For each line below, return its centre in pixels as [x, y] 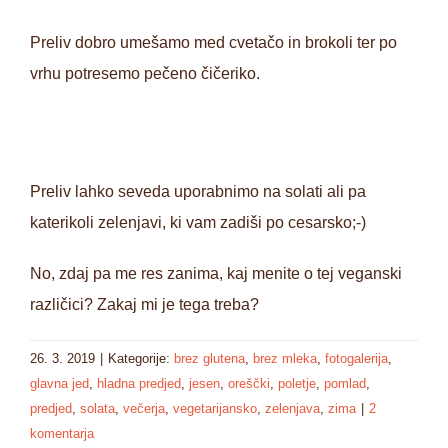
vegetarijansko [215, 408]
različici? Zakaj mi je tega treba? [144, 304]
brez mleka [285, 358]
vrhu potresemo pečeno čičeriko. [145, 73]
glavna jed [59, 383]
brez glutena [209, 358]
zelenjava [292, 408]
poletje [297, 383]
